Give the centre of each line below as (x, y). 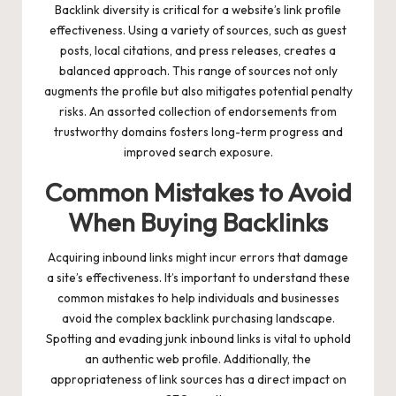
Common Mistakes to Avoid (198, 191)
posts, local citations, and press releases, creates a (198, 50)
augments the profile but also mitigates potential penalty (198, 91)
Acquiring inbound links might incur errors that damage (198, 257)
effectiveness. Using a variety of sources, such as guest (198, 30)
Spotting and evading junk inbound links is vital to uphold (198, 338)
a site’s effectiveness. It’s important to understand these (198, 277)
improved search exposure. (198, 152)
